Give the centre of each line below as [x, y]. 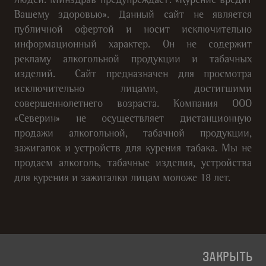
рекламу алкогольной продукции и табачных [133, 60]
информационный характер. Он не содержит [133, 45]
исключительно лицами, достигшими [133, 89]
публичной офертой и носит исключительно [133, 30]
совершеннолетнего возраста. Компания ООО [133, 104]
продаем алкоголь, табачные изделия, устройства [133, 164]
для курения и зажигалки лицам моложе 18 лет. [122, 178]
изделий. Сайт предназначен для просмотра [133, 75]
